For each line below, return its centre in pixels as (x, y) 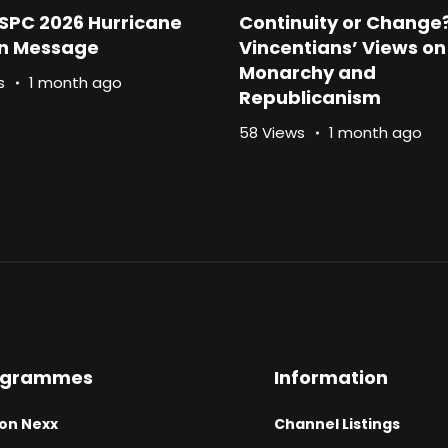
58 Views (272, 133)
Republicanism (310, 98)
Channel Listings (336, 424)
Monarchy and (307, 73)
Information (330, 378)
